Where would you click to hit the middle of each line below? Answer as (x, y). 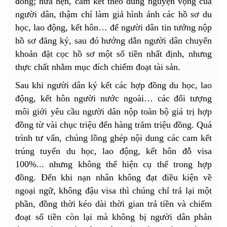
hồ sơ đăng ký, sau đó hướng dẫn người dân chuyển (113, 41)
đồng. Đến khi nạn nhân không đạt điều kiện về (113, 178)
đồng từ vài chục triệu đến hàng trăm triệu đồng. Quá (113, 125)
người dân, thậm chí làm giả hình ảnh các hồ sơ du (113, 14)
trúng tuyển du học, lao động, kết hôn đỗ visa (113, 151)
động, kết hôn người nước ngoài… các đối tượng (113, 99)
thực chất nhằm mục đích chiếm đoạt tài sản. (98, 67)
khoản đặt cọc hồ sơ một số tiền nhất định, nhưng (113, 54)
